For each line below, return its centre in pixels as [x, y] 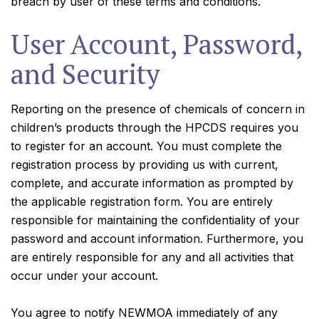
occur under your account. [84, 276]
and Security [85, 74]
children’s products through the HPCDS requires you [155, 127]
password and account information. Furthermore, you [157, 239]
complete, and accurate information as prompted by [152, 183]
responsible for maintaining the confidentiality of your [155, 220]
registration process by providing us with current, [145, 164]
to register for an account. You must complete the [146, 146]
